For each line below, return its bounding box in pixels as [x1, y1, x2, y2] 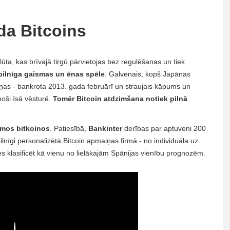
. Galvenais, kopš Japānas [105, 70, 190, 78]
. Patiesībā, [50, 124, 88, 132]
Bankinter [88, 124, 122, 132]
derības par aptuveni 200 [122, 124, 206, 132]
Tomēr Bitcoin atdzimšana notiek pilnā [53, 94, 187, 103]
